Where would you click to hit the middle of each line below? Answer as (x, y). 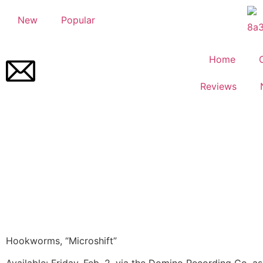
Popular (78, 20)
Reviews (218, 86)
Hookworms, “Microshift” (61, 241)
